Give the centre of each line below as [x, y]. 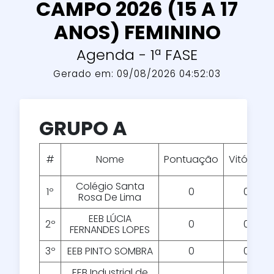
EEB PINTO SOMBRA [110, 251]
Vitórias [246, 160]
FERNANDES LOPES [110, 230]
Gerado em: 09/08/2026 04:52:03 [137, 74]
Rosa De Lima [110, 198]
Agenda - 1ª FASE [137, 55]
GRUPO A [83, 128]
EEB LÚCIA [110, 219]
